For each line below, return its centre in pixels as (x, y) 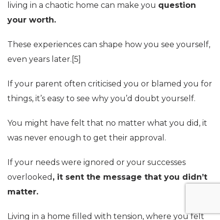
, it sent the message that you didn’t (130, 177)
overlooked (30, 177)
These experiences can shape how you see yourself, (109, 44)
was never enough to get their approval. (87, 137)
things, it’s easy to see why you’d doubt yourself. (101, 98)
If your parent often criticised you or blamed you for (110, 83)
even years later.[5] (44, 59)
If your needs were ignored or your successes (96, 162)
